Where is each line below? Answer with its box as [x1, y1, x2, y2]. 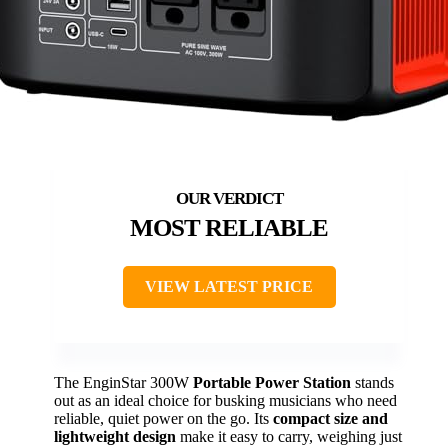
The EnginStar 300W [54, 373, 193, 391]
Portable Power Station [193, 373, 351, 391]
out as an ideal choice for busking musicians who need [54, 391, 397, 409]
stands [351, 373, 394, 391]
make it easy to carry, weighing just [176, 427, 402, 445]
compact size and [273, 409, 388, 427]
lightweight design [54, 427, 176, 445]
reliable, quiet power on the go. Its [54, 409, 273, 427]
